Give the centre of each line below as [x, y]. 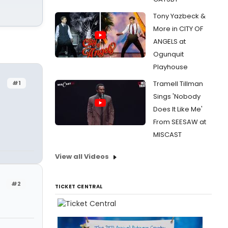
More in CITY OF [178, 29]
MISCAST [167, 135]
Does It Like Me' [178, 109]
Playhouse [170, 67]
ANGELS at [169, 41]
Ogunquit [168, 54]
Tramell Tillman [178, 84]
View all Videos [82, 156]
